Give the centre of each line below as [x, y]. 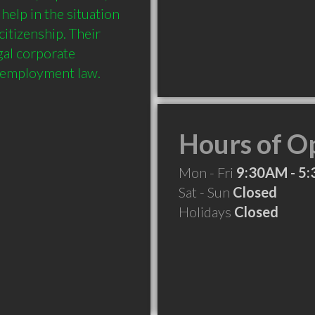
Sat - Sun [206, 192]
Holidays [206, 212]
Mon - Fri [207, 172]
